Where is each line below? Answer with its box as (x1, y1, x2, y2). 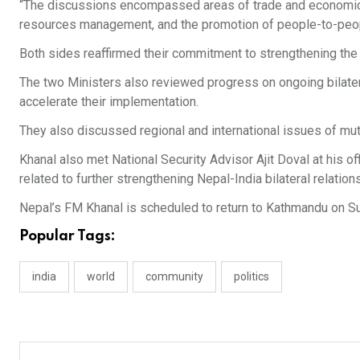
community (145, 270, 203, 284)
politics (234, 270, 269, 284)
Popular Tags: (19, 229, 116, 244)
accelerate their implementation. (19, 94, 198, 110)
